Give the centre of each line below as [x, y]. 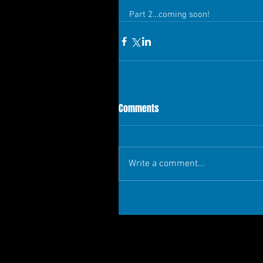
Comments [139, 108]
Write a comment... [167, 164]
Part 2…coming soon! [169, 15]
